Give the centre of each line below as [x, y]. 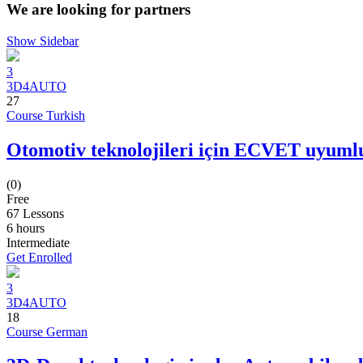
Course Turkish [46, 115]
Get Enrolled [39, 257]
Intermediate [38, 242]
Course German [47, 331]
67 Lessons [35, 213]
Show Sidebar [43, 41]
